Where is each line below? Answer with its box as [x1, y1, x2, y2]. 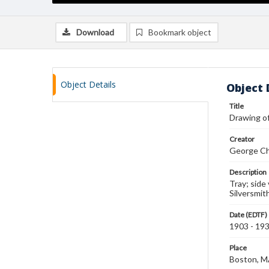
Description [229, 168, 267, 177]
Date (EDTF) [229, 210, 267, 219]
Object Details [61, 79, 116, 90]
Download [76, 27, 114, 37]
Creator [229, 134, 255, 144]
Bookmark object [148, 27, 211, 37]
